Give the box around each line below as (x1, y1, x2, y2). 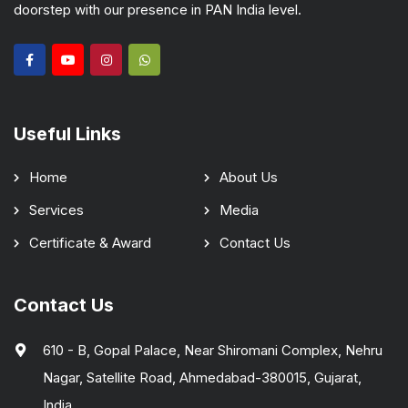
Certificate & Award (29, 233, 151, 251)
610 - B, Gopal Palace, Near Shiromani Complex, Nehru (43, 341, 382, 359)
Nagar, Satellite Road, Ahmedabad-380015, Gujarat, (43, 368, 362, 386)
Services (29, 200, 84, 219)
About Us (219, 168, 278, 186)
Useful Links (14, 122, 121, 145)
